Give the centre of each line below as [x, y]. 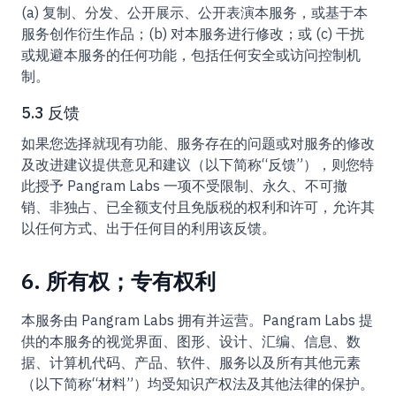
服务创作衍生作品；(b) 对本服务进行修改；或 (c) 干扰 [193, 34]
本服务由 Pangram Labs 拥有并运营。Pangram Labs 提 [197, 320]
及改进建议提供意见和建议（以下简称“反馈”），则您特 [198, 164]
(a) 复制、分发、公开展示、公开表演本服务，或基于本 [194, 12]
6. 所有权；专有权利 [118, 281]
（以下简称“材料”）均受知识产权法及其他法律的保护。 [198, 384]
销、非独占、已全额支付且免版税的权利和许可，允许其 [198, 207]
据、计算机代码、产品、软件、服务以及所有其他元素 [191, 362]
